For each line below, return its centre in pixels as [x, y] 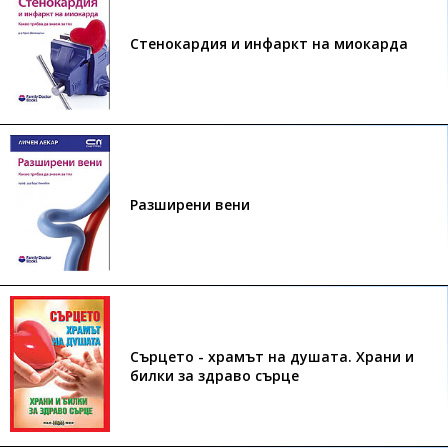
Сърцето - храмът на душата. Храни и [272, 356]
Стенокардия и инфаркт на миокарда [269, 43]
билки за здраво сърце [214, 375]
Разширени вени [190, 204]
